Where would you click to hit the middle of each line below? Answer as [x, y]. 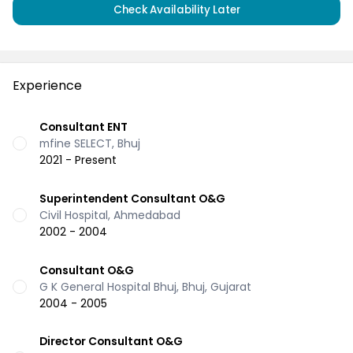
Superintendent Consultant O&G [132, 198]
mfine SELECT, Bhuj [90, 143]
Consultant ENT [84, 126]
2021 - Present [78, 160]
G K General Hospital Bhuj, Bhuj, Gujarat [145, 286]
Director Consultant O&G [111, 342]
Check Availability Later [176, 9]
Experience [47, 86]
